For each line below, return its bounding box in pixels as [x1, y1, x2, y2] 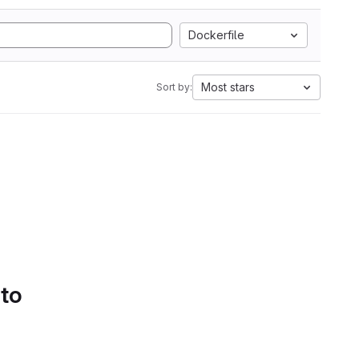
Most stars [201, 80, 255, 94]
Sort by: [156, 81, 192, 93]
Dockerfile [188, 28, 244, 42]
